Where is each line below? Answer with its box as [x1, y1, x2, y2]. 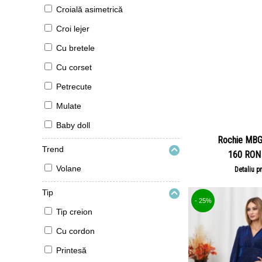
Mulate [56, 101, 81, 111]
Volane [56, 164, 81, 173]
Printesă [56, 246, 87, 255]
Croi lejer [56, 24, 89, 33]
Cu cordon [56, 226, 95, 236]
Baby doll [56, 120, 90, 130]
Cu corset [56, 63, 92, 72]
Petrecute [56, 82, 92, 91]
